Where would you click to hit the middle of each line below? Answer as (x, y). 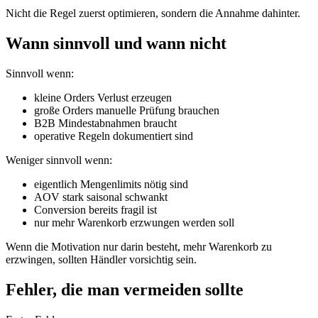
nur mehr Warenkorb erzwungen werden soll (134, 223)
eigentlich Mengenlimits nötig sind (111, 185)
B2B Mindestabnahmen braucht (105, 124)
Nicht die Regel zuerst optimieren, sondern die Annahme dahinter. (153, 13)
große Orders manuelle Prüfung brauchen (127, 111)
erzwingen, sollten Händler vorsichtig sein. (101, 260)
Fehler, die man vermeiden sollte (125, 289)
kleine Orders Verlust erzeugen (103, 98)
